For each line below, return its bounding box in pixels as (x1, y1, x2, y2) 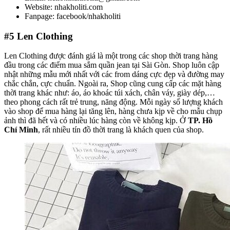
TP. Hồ (188, 116, 213, 125)
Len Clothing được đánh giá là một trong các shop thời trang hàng (4, 51, 218, 61)
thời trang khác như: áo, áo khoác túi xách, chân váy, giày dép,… (4, 88, 215, 98)
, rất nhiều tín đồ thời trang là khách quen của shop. (38, 125, 204, 135)
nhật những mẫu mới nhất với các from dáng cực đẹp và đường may (4, 70, 224, 79)
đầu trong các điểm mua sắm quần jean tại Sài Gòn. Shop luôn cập (4, 61, 219, 70)
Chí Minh (4, 125, 38, 135)
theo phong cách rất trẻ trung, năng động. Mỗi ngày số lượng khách (4, 98, 223, 107)
